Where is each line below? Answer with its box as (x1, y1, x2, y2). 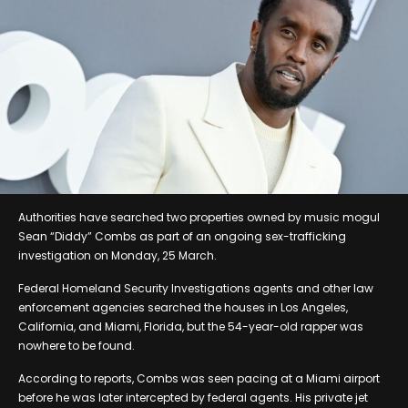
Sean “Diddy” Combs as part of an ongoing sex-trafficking (18, 229, 346, 245)
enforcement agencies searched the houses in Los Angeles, (18, 300, 348, 316)
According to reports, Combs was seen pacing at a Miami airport (18, 371, 380, 387)
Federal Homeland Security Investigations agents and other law (18, 280, 373, 297)
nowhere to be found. (18, 338, 135, 354)
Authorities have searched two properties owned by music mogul (18, 209, 380, 226)
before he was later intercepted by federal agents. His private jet (18, 390, 368, 406)
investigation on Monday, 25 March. (18, 248, 217, 264)
